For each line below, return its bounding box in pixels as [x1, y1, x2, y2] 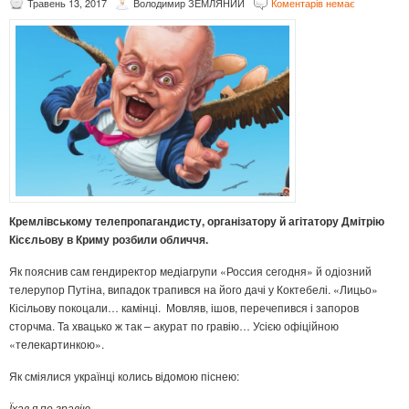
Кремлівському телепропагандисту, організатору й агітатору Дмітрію [9, 213, 384, 230]
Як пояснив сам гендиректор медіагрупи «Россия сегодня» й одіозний [9, 263, 372, 279]
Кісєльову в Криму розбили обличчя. [9, 231, 208, 248]
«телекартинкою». [9, 336, 104, 352]
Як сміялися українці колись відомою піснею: [9, 368, 239, 384]
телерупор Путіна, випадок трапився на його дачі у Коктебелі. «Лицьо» [9, 281, 378, 298]
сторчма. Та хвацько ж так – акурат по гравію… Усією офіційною [9, 318, 339, 334]
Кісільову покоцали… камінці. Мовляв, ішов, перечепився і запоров [9, 299, 359, 316]
